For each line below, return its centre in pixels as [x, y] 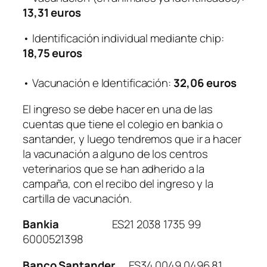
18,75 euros [52, 53]
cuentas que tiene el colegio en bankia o [123, 124]
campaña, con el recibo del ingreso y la [118, 183]
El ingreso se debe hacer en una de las [118, 109]
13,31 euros [52, 12]
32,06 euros [205, 83]
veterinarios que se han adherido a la [114, 168]
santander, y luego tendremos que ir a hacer [132, 139]
